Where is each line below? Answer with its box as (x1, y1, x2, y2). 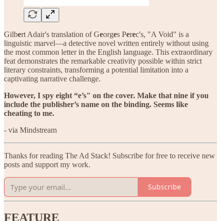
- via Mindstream (4, 125, 57, 134)
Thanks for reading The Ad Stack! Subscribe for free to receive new (4, 151, 215, 160)
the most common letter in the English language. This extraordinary (4, 47, 213, 56)
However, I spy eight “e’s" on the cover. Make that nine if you (4, 91, 209, 100)
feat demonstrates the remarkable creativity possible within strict (4, 56, 202, 65)
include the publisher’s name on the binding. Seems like (4, 100, 188, 109)
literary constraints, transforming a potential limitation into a (4, 65, 188, 74)
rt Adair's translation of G (21, 30, 100, 38)
